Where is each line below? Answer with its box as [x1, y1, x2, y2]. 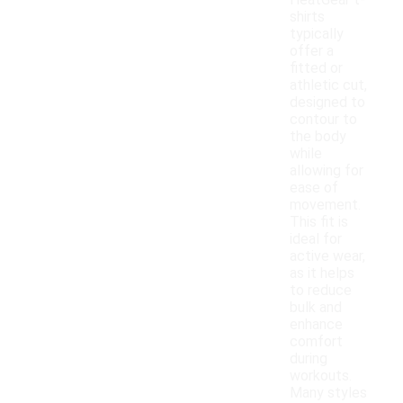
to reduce [290, 282, 352, 300]
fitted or [290, 59, 343, 77]
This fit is [290, 213, 348, 231]
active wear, [290, 247, 365, 265]
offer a [290, 42, 334, 60]
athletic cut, [290, 76, 367, 94]
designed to [290, 94, 365, 112]
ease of [290, 179, 338, 197]
